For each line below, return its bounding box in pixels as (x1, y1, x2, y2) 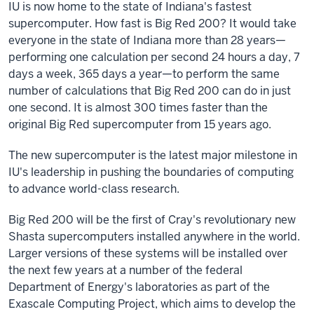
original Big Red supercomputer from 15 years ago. (8, 117, 271, 132)
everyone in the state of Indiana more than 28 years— (8, 33, 286, 48)
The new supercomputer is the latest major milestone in (8, 148, 297, 163)
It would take (229, 16, 296, 31)
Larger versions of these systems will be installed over (8, 246, 287, 261)
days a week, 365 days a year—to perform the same (8, 67, 280, 81)
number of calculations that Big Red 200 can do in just (8, 83, 291, 98)
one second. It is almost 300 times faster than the (8, 100, 268, 115)
